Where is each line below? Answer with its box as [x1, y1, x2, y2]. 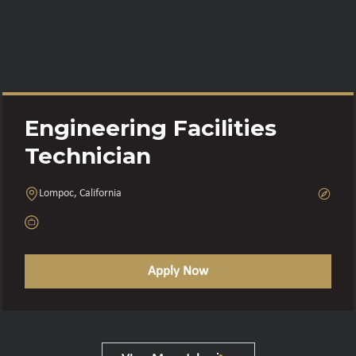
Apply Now [147, 264, 208, 278]
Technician [25, 141, 152, 169]
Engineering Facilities [25, 114, 277, 141]
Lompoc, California [39, 188, 122, 200]
